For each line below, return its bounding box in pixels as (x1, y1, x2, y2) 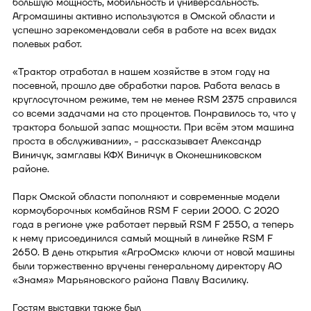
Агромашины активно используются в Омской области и (12, 9, 275, 23)
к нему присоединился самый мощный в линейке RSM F (12, 231, 273, 245)
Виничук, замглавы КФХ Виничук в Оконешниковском (12, 148, 262, 162)
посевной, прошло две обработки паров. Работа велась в (12, 78, 280, 92)
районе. (12, 162, 49, 176)
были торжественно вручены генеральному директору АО (12, 259, 282, 273)
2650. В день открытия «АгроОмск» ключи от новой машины (12, 245, 294, 259)
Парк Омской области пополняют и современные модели (12, 190, 280, 203)
